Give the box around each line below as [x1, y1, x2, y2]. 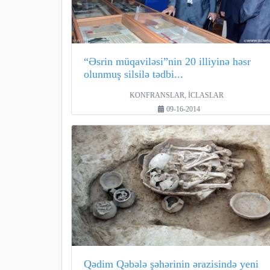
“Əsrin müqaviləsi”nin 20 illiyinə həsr [84, 55, 251, 67]
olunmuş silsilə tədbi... [84, 68, 183, 80]
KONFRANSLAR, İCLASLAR [129, 92, 224, 99]
